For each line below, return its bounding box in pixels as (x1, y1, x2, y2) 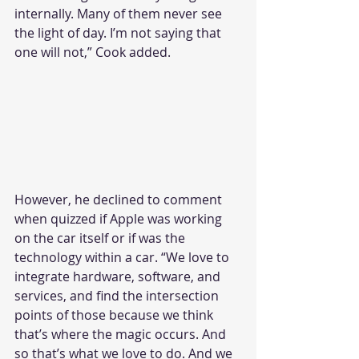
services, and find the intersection (14, 286, 222, 305)
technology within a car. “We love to (14, 248, 232, 266)
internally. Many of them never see (14, 5, 225, 22)
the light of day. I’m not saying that (14, 24, 224, 42)
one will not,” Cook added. (14, 43, 171, 61)
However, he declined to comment (14, 190, 225, 208)
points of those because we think (14, 305, 216, 324)
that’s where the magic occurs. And (14, 325, 229, 343)
